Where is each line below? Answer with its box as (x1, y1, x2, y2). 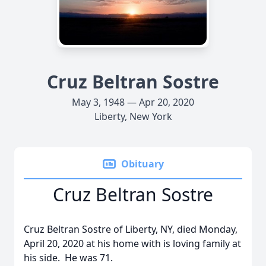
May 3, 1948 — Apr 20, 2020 (72, 96, 194, 109)
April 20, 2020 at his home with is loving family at (24, 237, 241, 250)
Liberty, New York (94, 110, 172, 123)
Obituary (121, 157, 164, 170)
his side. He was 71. (24, 251, 113, 264)
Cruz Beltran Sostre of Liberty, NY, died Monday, (24, 223, 237, 236)
